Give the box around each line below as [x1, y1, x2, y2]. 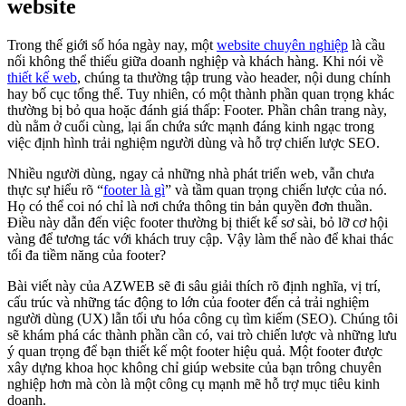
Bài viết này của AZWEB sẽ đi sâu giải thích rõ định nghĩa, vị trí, [7, 278, 381, 295]
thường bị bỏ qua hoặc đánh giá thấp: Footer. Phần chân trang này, [7, 102, 387, 119]
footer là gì [103, 182, 165, 198]
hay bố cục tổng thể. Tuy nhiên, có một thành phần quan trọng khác [7, 86, 394, 102]
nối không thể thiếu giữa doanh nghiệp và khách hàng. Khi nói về [7, 53, 383, 70]
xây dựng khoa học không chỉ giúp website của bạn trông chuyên [7, 360, 382, 376]
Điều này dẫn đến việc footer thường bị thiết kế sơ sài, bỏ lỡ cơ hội [7, 215, 388, 231]
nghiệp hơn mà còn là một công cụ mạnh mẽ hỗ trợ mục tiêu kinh [7, 376, 380, 392]
